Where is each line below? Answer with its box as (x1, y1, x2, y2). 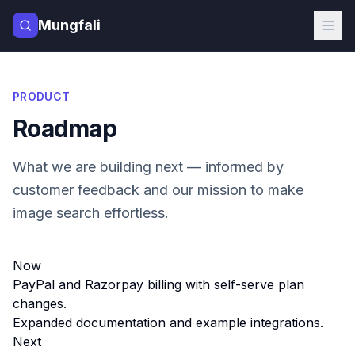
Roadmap (13, 114, 116, 143)
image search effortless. (13, 204, 169, 221)
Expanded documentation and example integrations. (13, 315, 323, 330)
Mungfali (38, 17, 101, 33)
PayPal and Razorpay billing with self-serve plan (13, 277, 304, 292)
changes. (13, 296, 67, 311)
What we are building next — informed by (13, 158, 284, 175)
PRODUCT (13, 90, 71, 103)
